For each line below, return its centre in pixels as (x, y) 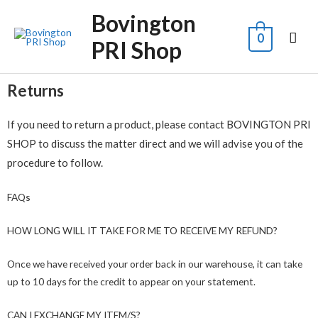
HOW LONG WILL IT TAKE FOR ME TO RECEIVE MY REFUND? (142, 231)
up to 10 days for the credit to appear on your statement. (131, 281)
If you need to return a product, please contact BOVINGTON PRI (159, 125)
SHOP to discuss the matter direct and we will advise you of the (155, 144)
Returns (35, 91)
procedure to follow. (55, 163)
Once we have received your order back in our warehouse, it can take (155, 263)
